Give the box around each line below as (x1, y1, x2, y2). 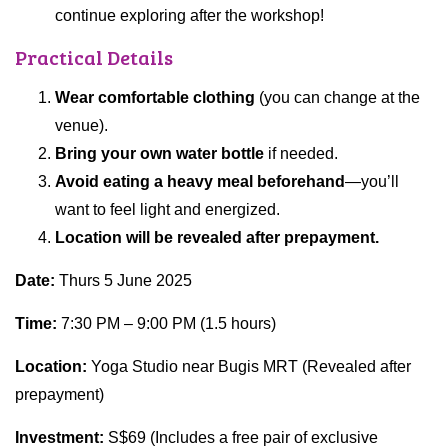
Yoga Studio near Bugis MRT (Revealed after (91, 358, 411, 376)
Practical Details (15, 43, 173, 72)
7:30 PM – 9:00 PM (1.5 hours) (61, 315, 276, 333)
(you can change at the (255, 89, 420, 107)
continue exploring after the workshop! (55, 7, 324, 25)
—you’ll (345, 173, 399, 191)
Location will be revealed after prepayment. (55, 229, 379, 247)
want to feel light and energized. (55, 201, 280, 219)
